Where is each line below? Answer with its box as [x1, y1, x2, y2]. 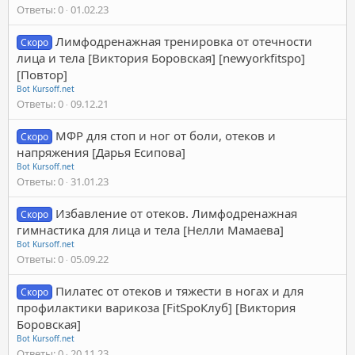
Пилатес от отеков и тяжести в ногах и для [55, 282, 304, 299]
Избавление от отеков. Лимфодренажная [55, 204, 298, 221]
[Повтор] [17, 66, 67, 82]
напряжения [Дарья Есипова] [17, 143, 185, 160]
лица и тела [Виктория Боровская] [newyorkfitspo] [17, 49, 305, 66]
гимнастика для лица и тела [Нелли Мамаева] [17, 221, 284, 238]
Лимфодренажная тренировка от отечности [55, 32, 313, 49]
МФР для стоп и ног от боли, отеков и [55, 127, 277, 143]
